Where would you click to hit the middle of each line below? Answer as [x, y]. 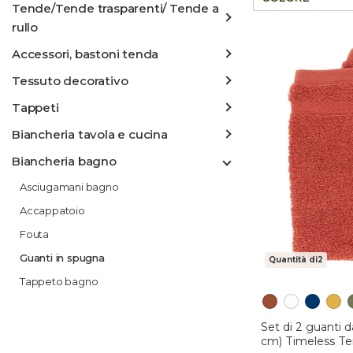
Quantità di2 [296, 259]
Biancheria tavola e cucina [90, 134]
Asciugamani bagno [69, 187]
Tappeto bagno [59, 281]
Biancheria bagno [64, 161]
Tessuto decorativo [70, 81]
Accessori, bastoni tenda [85, 54]
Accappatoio [52, 210]
